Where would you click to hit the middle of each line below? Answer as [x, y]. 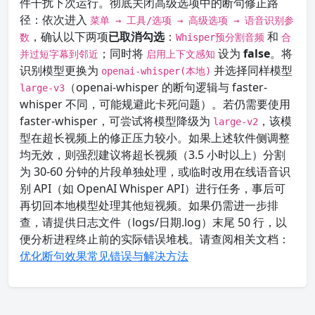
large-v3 [42, 88]
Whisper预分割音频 [220, 37]
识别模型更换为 [60, 70]
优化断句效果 [53, 256]
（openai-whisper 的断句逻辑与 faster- [166, 87]
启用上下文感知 [181, 54]
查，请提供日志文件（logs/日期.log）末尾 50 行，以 [153, 222]
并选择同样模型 [252, 70]
